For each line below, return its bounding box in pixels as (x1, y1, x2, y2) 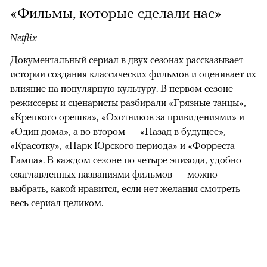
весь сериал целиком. (10, 196, 103, 209)
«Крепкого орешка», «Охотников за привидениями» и (10, 110, 244, 123)
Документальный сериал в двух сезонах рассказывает (10, 53, 243, 66)
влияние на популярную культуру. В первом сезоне (10, 82, 233, 94)
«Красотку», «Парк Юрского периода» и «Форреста (10, 139, 235, 151)
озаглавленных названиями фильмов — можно (10, 167, 218, 180)
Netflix (10, 31, 37, 44)
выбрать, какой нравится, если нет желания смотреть (10, 182, 240, 194)
